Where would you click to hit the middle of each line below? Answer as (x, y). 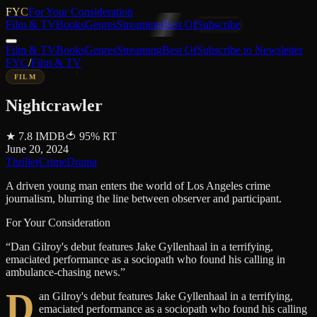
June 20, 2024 (37, 149)
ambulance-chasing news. (63, 272)
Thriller (22, 161)
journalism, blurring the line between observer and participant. (144, 198)
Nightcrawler (54, 105)
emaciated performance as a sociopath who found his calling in (145, 259)
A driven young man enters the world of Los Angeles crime (138, 185)
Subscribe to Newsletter (250, 50)
